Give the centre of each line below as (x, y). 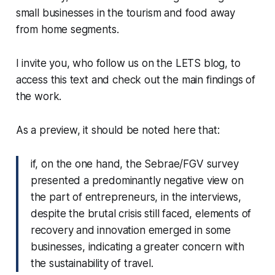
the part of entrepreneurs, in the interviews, (136, 197)
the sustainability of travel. (92, 264)
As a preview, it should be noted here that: (118, 130)
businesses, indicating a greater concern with (137, 247)
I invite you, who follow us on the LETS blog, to (128, 64)
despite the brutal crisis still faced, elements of (141, 214)
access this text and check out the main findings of (136, 80)
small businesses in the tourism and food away (126, 13)
